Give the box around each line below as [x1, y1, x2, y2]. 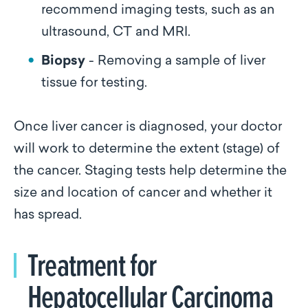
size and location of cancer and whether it [14, 187, 272, 200]
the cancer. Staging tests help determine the [14, 165, 287, 178]
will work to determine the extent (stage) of [14, 143, 280, 156]
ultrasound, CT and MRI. [41, 26, 190, 39]
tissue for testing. [41, 77, 147, 90]
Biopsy [41, 55, 85, 68]
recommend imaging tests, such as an [41, 4, 275, 17]
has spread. [14, 209, 82, 222]
